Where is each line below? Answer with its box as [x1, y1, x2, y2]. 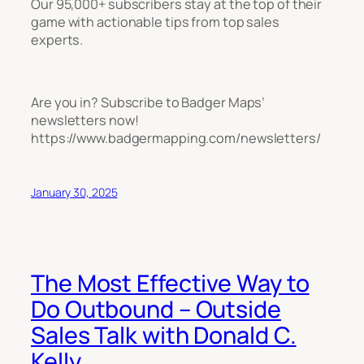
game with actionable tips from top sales [31, 13, 279, 32]
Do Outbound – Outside [31, 292, 281, 325]
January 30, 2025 [31, 184, 118, 201]
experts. [31, 31, 84, 50]
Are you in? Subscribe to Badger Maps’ [31, 93, 266, 111]
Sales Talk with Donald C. [31, 318, 297, 351]
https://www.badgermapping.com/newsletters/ [31, 128, 321, 147]
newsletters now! [31, 110, 139, 129]
